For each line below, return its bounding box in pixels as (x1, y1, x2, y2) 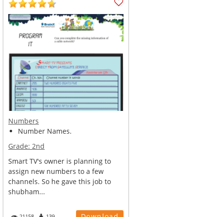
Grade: (8, 141, 32, 151)
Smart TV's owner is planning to (8, 156, 111, 166)
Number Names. (18, 126, 72, 136)
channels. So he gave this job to (8, 177, 111, 186)
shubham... (8, 187, 46, 196)
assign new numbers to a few (8, 167, 104, 176)
